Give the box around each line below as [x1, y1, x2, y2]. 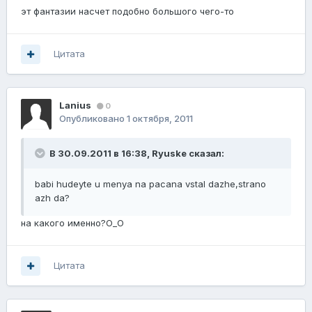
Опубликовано [59, 113, 127, 125]
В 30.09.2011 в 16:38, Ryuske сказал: [47, 148, 224, 159]
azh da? [35, 192, 70, 204]
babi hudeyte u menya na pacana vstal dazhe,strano [35, 178, 266, 190]
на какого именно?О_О [21, 217, 124, 229]
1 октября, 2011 [127, 113, 193, 125]
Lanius [59, 100, 91, 111]
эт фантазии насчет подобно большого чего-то [21, 6, 234, 17]
